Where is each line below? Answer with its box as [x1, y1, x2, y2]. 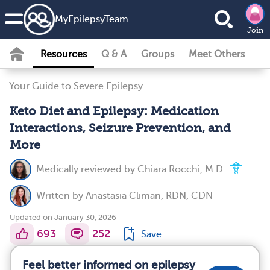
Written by [36, 190, 86, 201]
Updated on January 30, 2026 [10, 213, 116, 222]
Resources [40, 49, 87, 60]
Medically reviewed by [36, 164, 137, 175]
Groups [141, 49, 174, 60]
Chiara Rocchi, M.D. [137, 164, 225, 175]
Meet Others [189, 49, 245, 60]
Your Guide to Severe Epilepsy [9, 81, 143, 92]
